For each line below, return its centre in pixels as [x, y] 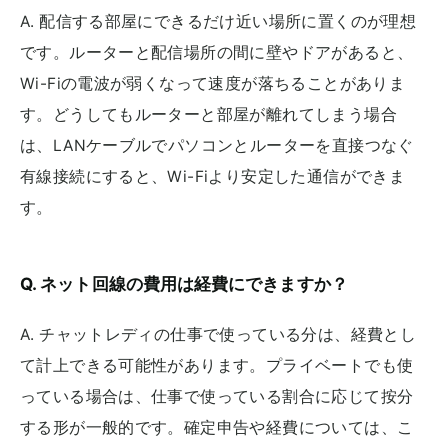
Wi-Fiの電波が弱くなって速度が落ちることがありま [213, 84]
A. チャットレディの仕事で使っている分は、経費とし [218, 334]
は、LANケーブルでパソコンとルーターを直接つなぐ [217, 146]
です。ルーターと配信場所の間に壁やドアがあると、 [217, 53]
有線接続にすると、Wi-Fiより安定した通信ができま [213, 177]
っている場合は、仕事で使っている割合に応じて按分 [217, 396]
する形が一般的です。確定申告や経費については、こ [217, 427]
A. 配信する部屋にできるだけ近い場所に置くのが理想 [218, 22]
